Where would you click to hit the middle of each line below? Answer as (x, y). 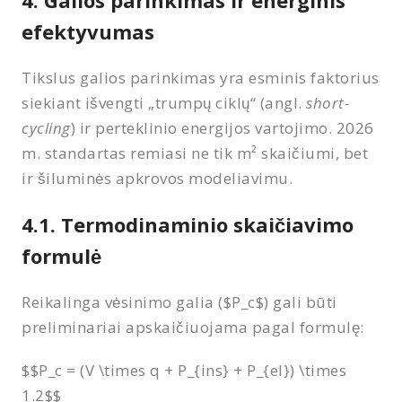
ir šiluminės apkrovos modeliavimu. (157, 178)
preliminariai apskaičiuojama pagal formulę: (193, 327)
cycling (46, 127)
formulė (61, 255)
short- (328, 102)
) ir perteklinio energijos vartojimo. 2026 (222, 127)
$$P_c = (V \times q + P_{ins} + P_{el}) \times (184, 370)
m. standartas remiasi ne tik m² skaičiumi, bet (195, 153)
